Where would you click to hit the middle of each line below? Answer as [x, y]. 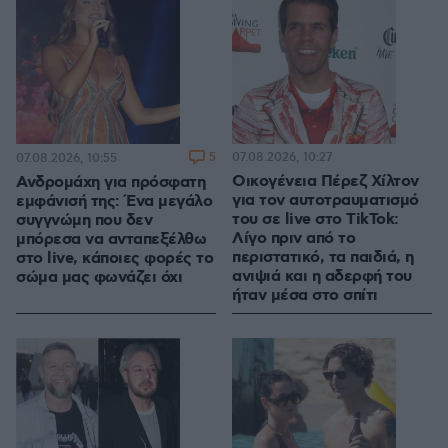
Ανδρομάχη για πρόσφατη [110, 183]
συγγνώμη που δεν [84, 221]
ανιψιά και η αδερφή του [322, 277]
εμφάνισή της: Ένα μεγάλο [114, 202]
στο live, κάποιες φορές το [114, 259]
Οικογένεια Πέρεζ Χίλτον [325, 182]
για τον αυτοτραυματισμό [325, 201]
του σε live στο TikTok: [315, 220]
